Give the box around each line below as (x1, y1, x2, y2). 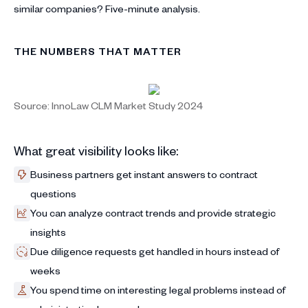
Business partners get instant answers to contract (30, 167, 258, 181)
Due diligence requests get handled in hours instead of (30, 244, 279, 258)
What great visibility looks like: (14, 142, 178, 158)
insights (30, 225, 66, 239)
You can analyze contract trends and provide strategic (30, 206, 276, 219)
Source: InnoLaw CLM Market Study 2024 (14, 98, 203, 112)
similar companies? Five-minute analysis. (14, 1, 200, 15)
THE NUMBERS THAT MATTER (14, 44, 181, 58)
